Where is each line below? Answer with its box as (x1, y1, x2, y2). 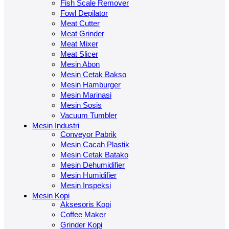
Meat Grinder (60, 29, 104, 38)
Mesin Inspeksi (60, 181, 111, 190)
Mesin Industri (32, 121, 79, 130)
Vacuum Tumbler (60, 110, 117, 120)
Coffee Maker (60, 210, 106, 219)
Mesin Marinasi (60, 90, 111, 99)
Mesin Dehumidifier (60, 161, 125, 170)
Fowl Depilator (60, 8, 108, 17)
